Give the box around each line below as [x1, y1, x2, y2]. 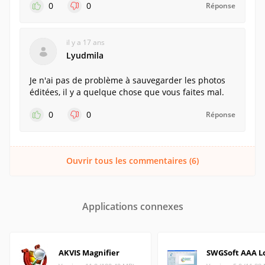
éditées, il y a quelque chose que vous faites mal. [30, 86, 224, 98]
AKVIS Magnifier [59, 247, 119, 258]
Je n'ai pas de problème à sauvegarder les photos [30, 75, 225, 86]
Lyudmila [66, 50, 104, 61]
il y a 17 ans [66, 37, 105, 47]
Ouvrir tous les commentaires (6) [66, 155, 199, 166]
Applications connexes [82, 200, 183, 213]
